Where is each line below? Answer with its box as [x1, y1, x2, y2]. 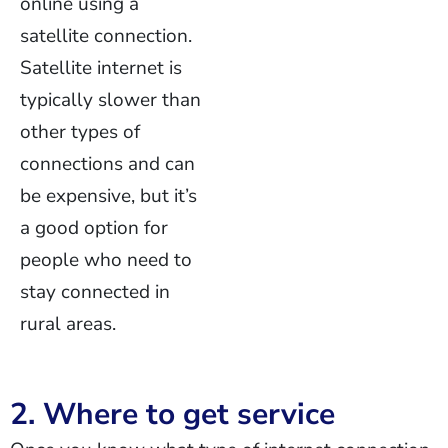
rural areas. [20, 311, 116, 337]
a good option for [20, 215, 168, 241]
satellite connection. [20, 23, 192, 49]
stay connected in [20, 279, 170, 305]
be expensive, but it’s [20, 183, 197, 209]
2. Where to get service [10, 394, 335, 435]
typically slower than [20, 87, 201, 113]
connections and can [20, 151, 195, 177]
